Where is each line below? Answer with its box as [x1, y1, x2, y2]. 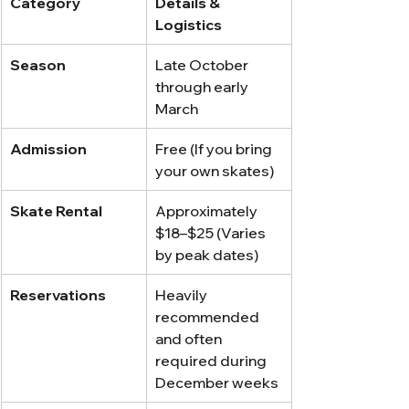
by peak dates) [155, 245, 258, 264]
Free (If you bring [155, 139, 275, 158]
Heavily [155, 285, 210, 304]
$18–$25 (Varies [155, 223, 268, 242]
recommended [155, 307, 262, 326]
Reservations [10, 285, 106, 304]
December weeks [155, 372, 278, 392]
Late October [155, 55, 251, 74]
